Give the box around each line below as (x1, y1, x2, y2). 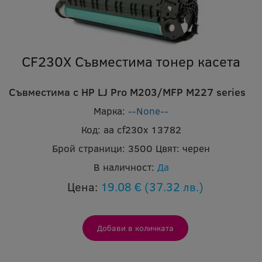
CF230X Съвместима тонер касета (22, 51, 240, 71)
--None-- (128, 104, 168, 118)
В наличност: (93, 160, 154, 174)
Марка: (94, 104, 125, 118)
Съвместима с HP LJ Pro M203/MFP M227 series (9, 85, 246, 99)
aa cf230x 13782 (103, 123, 181, 137)
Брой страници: (52, 142, 125, 156)
